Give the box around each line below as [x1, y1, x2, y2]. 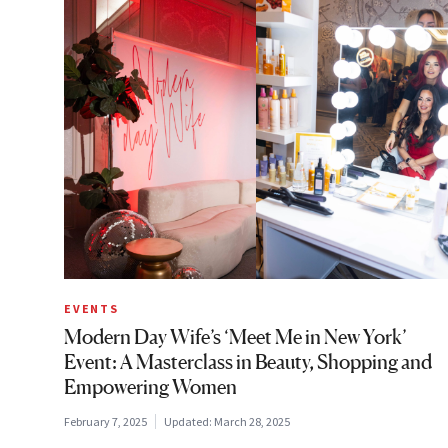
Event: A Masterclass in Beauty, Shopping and [64, 350, 432, 374]
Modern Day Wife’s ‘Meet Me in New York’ [64, 325, 407, 349]
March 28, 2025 [214, 414, 290, 429]
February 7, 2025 [64, 414, 147, 429]
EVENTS [64, 301, 119, 316]
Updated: [164, 414, 214, 429]
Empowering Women [64, 375, 237, 399]
